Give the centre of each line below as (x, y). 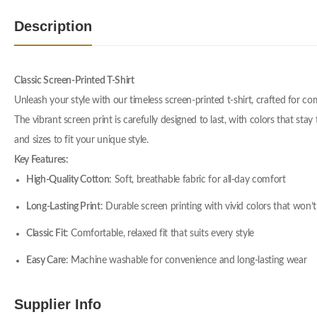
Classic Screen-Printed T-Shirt (74, 81)
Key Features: (41, 160)
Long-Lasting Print (63, 207)
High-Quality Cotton (68, 180)
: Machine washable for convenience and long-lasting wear (186, 261)
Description (53, 27)
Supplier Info (58, 305)
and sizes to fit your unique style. (81, 140)
